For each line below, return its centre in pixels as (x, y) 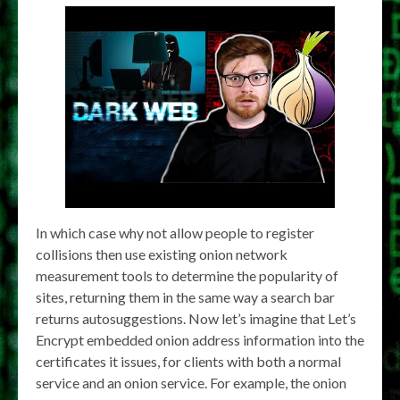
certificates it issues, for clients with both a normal (188, 362)
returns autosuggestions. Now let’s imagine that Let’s (196, 319)
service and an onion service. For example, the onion (191, 383)
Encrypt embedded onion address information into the (200, 340)
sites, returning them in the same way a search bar (185, 297)
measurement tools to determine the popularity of (187, 276)
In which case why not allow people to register (175, 233)
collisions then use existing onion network (162, 254)
